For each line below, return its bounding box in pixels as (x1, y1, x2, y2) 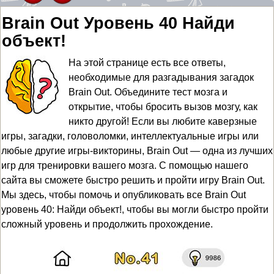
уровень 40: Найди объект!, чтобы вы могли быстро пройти (1, 204, 268, 215)
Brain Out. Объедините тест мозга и (68, 87, 228, 97)
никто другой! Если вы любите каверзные (68, 116, 257, 127)
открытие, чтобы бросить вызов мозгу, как (68, 102, 257, 112)
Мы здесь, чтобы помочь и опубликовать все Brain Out (1, 190, 246, 200)
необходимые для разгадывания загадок (68, 72, 254, 83)
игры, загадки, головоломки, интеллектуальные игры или (1, 131, 259, 141)
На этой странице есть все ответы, (68, 57, 226, 68)
